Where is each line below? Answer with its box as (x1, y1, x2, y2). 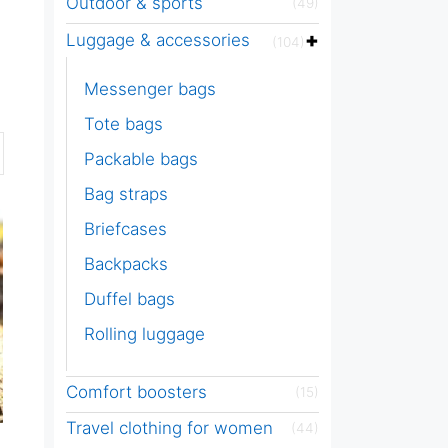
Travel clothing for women (65, 417, 273, 438)
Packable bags (83, 148, 198, 169)
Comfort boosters (65, 381, 207, 402)
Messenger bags (83, 78, 216, 99)
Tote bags (83, 113, 163, 134)
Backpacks (83, 253, 168, 274)
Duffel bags (83, 288, 175, 309)
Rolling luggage (83, 323, 205, 344)
